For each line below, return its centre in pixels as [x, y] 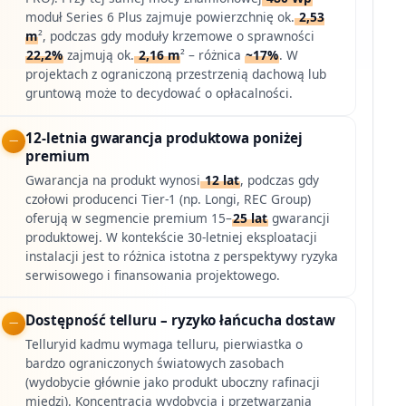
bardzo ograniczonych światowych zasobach [155, 362]
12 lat [221, 179]
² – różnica [213, 55]
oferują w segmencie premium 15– [129, 217]
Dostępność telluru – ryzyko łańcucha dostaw [181, 320]
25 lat [251, 217]
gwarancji [300, 217]
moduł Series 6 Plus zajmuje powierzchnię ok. [160, 17]
